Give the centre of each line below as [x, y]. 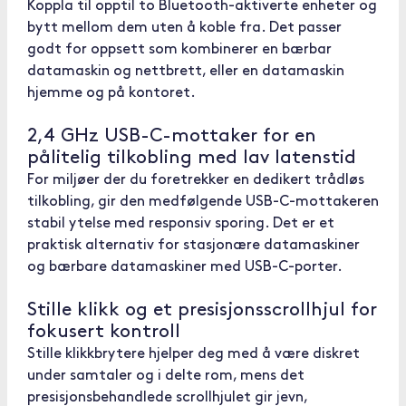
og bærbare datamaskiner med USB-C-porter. [185, 267]
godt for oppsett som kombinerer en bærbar [179, 50]
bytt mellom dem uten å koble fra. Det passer [184, 28]
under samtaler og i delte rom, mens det [166, 376]
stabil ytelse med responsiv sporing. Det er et [181, 224]
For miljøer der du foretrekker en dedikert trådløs [196, 180]
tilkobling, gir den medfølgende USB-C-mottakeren [203, 202]
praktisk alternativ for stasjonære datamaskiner [193, 246]
